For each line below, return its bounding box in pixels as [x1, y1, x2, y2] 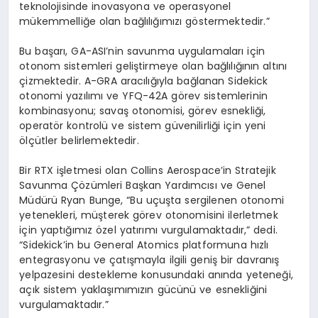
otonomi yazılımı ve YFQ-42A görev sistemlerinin [19, 88, 268, 103]
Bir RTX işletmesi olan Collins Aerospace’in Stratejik [19, 163, 276, 177]
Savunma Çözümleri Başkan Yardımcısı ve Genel [19, 177, 266, 192]
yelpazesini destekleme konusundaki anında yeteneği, [19, 267, 293, 282]
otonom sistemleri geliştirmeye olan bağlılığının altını [19, 58, 287, 73]
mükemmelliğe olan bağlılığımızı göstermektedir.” [19, 13, 270, 28]
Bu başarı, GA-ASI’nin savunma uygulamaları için [19, 43, 265, 58]
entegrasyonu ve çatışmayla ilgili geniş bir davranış [19, 252, 280, 267]
